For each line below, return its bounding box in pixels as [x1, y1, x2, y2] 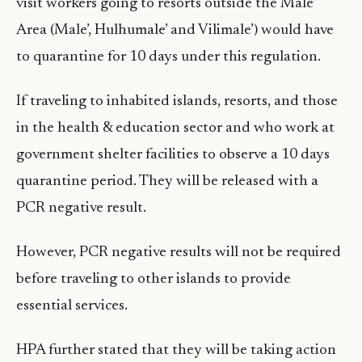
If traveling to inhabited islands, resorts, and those [16, 94, 338, 110]
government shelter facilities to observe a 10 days [16, 147, 330, 163]
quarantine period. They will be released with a [16, 174, 318, 190]
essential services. [16, 298, 128, 314]
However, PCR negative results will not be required [16, 245, 341, 261]
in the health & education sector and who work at [16, 120, 335, 137]
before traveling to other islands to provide [16, 271, 291, 288]
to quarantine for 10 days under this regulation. [16, 49, 321, 65]
